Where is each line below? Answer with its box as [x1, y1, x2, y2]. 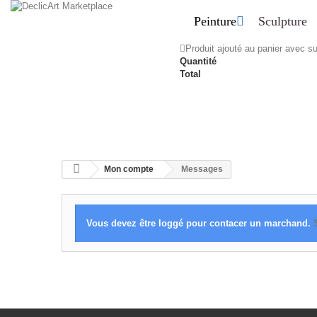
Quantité [180, 56, 217, 67]
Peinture [194, 14, 236, 28]
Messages [181, 164, 223, 174]
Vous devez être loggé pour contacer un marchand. [86, 218, 313, 229]
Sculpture [258, 14, 307, 28]
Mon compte [104, 164, 154, 174]
